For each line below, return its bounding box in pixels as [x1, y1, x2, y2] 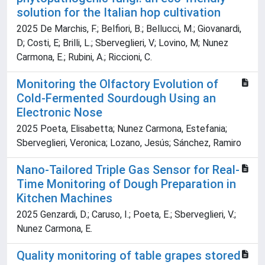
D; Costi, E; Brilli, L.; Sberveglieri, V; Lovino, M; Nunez [17, 37, 228, 49]
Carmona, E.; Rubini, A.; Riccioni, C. [17, 51, 152, 63]
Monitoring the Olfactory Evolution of [17, 77, 218, 92]
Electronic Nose [17, 105, 102, 120]
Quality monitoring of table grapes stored [17, 248, 241, 263]
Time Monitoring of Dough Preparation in [17, 177, 236, 192]
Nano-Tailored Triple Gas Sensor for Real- [17, 163, 240, 177]
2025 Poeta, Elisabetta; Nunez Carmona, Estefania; [17, 123, 227, 135]
